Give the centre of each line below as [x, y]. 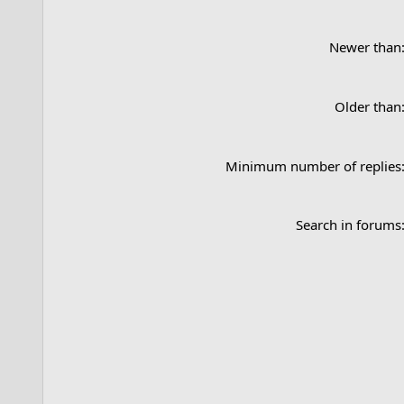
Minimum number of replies [313, 165]
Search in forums [349, 224]
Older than [368, 106]
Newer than [365, 46]
